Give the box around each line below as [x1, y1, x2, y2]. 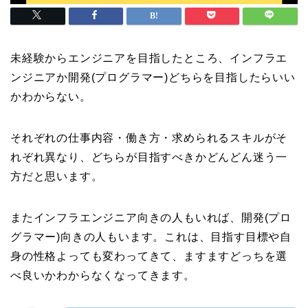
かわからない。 [10, 91, 91, 103]
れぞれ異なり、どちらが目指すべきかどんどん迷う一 [10, 151, 288, 164]
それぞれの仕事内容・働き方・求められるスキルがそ [10, 132, 288, 144]
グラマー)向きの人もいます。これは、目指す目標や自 [10, 231, 291, 243]
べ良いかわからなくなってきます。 [10, 269, 195, 282]
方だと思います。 [10, 170, 103, 183]
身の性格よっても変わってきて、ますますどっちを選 [10, 250, 288, 263]
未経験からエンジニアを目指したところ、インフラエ [10, 52, 288, 65]
